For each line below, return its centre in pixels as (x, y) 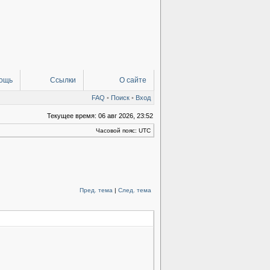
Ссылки (63, 80)
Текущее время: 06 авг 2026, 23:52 (100, 116)
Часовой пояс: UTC (123, 130)
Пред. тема (96, 190)
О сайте (133, 80)
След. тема (135, 190)
